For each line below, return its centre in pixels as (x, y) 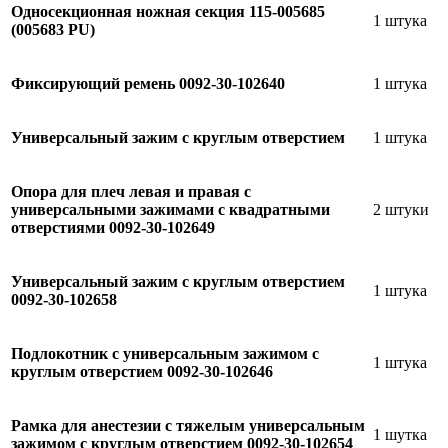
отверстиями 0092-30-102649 (113, 227)
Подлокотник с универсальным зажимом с (165, 353)
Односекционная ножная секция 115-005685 (168, 11)
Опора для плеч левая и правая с (131, 191)
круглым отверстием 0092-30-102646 (142, 371)
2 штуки (401, 209)
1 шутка (400, 434)
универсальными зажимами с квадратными (170, 209)
